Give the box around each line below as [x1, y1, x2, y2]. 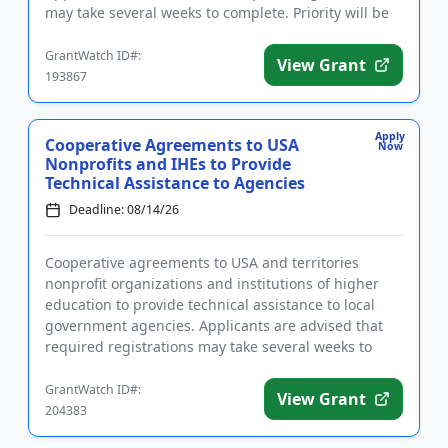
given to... [45, 24, 111, 43]
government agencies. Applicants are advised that [45, 316, 383, 335]
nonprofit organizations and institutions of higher [45, 274, 379, 293]
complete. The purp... [45, 358, 189, 377]
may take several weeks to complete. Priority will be [45, 3, 389, 22]
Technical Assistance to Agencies [45, 172, 305, 194]
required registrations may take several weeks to [45, 337, 372, 356]
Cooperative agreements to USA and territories [45, 253, 359, 272]
